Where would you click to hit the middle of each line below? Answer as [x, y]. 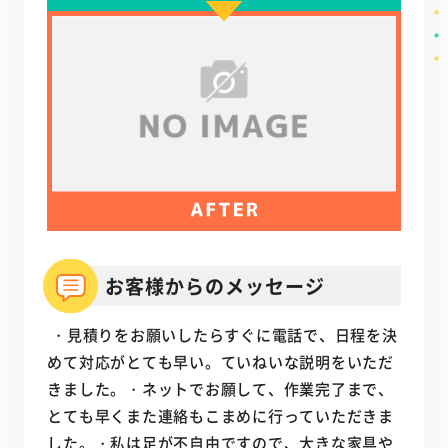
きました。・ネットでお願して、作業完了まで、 [220, 389]
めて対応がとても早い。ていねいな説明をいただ [220, 362]
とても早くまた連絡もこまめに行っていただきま [220, 416]
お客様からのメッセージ [215, 286]
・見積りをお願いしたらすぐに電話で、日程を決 [222, 335]
